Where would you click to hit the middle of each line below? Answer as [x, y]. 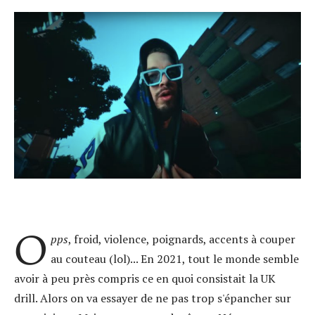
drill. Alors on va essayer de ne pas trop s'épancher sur [153, 298]
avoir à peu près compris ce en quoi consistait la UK [145, 278]
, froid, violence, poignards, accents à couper [181, 239]
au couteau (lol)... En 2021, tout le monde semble [174, 258]
